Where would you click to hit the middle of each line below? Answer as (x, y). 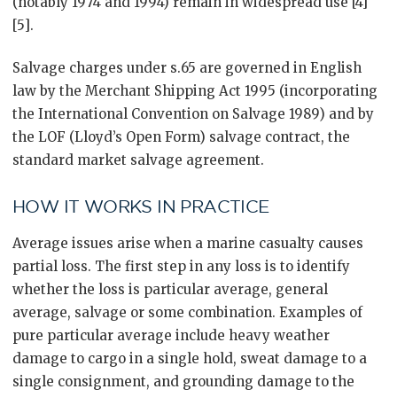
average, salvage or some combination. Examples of (187, 312)
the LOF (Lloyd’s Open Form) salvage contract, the (181, 137)
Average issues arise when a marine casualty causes (188, 243)
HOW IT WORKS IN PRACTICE (141, 206)
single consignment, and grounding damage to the (183, 381)
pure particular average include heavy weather (171, 335)
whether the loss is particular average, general (170, 289)
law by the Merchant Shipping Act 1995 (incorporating (195, 91)
